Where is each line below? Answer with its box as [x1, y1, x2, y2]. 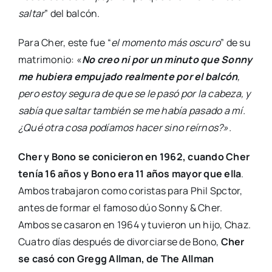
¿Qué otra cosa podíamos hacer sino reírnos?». [18, 121, 231, 135]
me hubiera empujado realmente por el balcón [18, 70, 238, 84]
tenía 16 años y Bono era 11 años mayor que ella [18, 167, 242, 181]
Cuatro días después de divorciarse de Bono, [18, 235, 221, 249]
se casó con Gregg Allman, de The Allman [18, 252, 214, 266]
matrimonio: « [18, 53, 83, 67]
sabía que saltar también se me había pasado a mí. [18, 104, 245, 118]
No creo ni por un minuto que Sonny [82, 53, 253, 67]
